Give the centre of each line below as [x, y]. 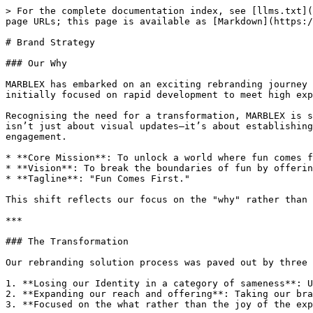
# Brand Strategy [50, 42]
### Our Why [36, 63]
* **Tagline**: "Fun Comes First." [98, 179]
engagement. [36, 137]
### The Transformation [67, 241]
